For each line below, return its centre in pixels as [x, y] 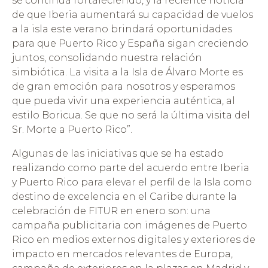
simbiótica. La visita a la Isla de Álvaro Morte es [127, 72]
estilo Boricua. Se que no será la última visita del [131, 115]
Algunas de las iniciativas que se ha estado [118, 154]
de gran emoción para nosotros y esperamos [124, 87]
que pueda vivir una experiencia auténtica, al [124, 101]
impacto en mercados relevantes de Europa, [122, 254]
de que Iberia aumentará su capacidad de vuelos [133, 15]
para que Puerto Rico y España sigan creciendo [130, 44]
